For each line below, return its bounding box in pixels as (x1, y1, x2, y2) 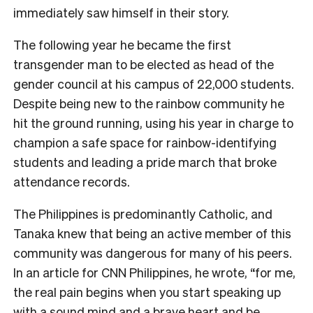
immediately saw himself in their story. (13, 3, 229, 20)
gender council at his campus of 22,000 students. (13, 75, 294, 92)
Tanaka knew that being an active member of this (13, 224, 291, 241)
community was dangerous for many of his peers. (13, 244, 292, 261)
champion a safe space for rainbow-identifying (13, 133, 277, 150)
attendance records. (13, 173, 130, 189)
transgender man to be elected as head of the (13, 55, 274, 72)
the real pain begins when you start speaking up (13, 283, 281, 300)
